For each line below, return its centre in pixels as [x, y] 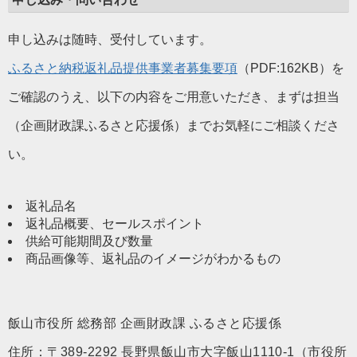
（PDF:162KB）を [291, 68]
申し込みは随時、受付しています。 [110, 39]
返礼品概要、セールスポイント [115, 224]
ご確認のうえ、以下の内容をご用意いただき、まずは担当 [174, 97]
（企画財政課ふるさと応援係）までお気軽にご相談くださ [174, 126]
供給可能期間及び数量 [89, 241]
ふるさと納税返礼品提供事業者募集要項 [123, 68]
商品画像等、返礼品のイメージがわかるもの [153, 259]
